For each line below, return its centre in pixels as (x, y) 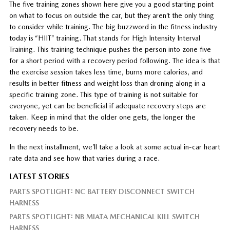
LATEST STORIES (39, 177)
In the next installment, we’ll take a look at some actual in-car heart (114, 147)
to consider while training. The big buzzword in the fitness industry (113, 27)
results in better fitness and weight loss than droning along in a (107, 83)
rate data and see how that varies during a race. (84, 158)
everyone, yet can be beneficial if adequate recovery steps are (107, 106)
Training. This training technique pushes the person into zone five (110, 50)
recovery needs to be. (44, 129)
